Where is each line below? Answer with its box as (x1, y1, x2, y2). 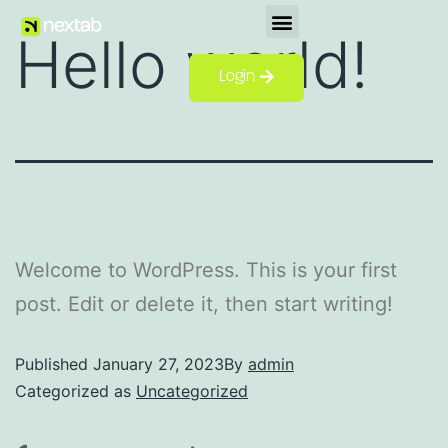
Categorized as (15, 381, 136, 401)
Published (15, 354, 93, 374)
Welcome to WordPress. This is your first (15, 258, 397, 282)
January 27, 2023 (93, 354, 224, 374)
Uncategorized (136, 381, 248, 401)
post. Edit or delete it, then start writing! (15, 292, 393, 316)
